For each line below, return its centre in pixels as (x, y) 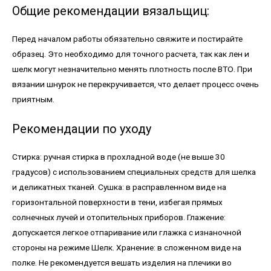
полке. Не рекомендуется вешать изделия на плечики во (122, 262)
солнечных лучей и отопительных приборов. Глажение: (119, 217)
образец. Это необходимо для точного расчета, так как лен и (131, 54)
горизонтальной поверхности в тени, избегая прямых (117, 202)
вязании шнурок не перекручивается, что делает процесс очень (135, 84)
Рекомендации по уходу (82, 129)
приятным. (33, 99)
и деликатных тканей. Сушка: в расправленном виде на (119, 187)
